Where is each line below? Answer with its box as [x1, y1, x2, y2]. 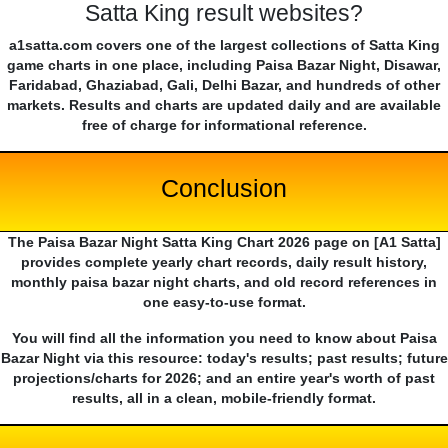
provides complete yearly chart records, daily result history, [21, 254, 427, 271]
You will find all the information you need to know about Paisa [11, 330, 437, 347]
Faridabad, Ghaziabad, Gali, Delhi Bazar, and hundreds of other [8, 77, 440, 94]
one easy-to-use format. [142, 294, 306, 311]
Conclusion [161, 174, 287, 203]
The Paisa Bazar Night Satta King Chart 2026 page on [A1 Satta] [7, 234, 441, 251]
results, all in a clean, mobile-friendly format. [72, 390, 376, 407]
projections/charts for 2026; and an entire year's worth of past [13, 370, 435, 387]
